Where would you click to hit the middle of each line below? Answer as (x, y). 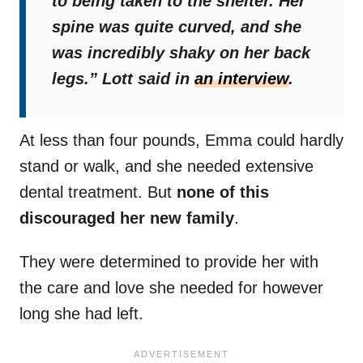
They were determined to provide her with (169, 262)
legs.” (75, 79)
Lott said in (146, 79)
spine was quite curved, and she (177, 27)
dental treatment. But (98, 192)
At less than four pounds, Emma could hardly (181, 141)
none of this (223, 192)
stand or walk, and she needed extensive (167, 167)
